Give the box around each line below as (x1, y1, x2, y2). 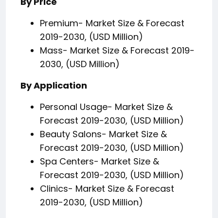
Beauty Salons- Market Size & (40, 128, 167, 141)
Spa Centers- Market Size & (40, 155, 159, 168)
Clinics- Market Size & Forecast (40, 182, 174, 195)
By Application (20, 79, 87, 92)
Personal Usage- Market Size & (40, 101, 173, 113)
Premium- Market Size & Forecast (40, 17, 184, 30)
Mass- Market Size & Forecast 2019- (40, 44, 195, 57)
